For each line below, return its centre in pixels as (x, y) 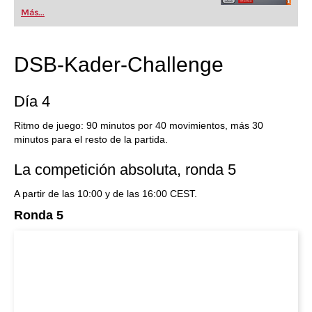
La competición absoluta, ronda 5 (125, 170)
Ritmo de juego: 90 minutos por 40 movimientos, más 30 (139, 125)
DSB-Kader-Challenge (119, 64)
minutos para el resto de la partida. (91, 139)
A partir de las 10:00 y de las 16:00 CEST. (106, 194)
